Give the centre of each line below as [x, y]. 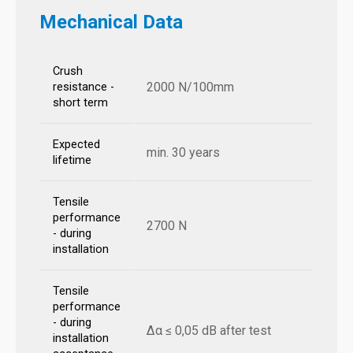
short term [80, 103]
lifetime [72, 161]
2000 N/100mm [190, 87]
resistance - [84, 87]
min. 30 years [183, 153]
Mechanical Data [111, 22]
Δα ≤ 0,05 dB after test [209, 331]
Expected [76, 145]
